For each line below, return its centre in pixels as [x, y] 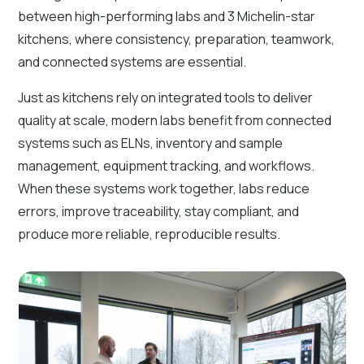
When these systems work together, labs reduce [164, 189]
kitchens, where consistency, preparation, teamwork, [177, 39]
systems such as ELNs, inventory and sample [151, 143]
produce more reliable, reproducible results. [149, 234]
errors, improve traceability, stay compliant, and [159, 212]
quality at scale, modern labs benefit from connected [175, 121]
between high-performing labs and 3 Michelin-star [167, 17]
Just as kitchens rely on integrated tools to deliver [166, 98]
